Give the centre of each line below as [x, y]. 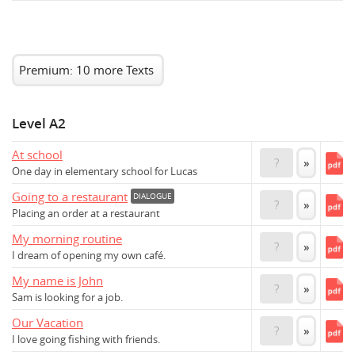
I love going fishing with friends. [86, 340]
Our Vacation [48, 323]
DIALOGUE [153, 197]
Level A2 [39, 123]
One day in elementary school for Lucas [105, 172]
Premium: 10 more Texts [86, 69]
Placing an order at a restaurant [86, 214]
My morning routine [67, 239]
